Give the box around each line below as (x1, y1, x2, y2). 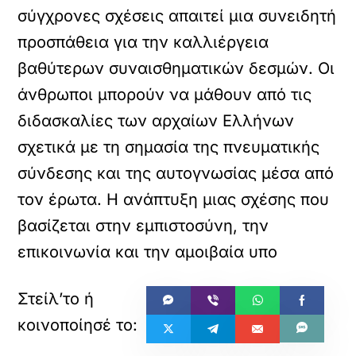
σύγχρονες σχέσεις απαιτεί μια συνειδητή (17, 6, 337, 25)
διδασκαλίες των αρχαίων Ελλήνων (17, 111, 295, 130)
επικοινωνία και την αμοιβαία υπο (17, 242, 278, 261)
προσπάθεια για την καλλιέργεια (17, 33, 269, 52)
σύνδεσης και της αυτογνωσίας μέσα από (17, 164, 335, 183)
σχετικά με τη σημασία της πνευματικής (17, 137, 320, 157)
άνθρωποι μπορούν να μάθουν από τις (17, 85, 312, 104)
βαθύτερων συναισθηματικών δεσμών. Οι (17, 59, 335, 78)
